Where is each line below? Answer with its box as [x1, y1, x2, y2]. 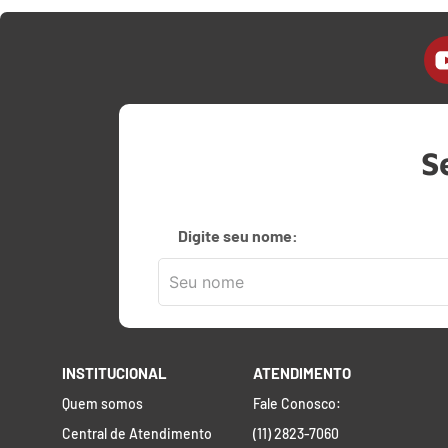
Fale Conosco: [253, 395, 342, 413]
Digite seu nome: [178, 225, 298, 245]
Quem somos [62, 395, 143, 413]
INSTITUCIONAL [62, 364, 167, 383]
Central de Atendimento [62, 425, 212, 443]
